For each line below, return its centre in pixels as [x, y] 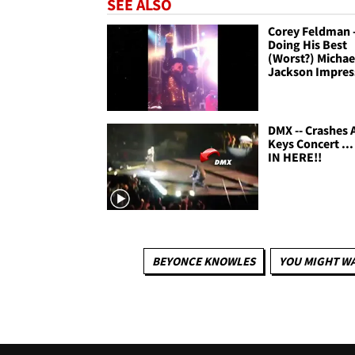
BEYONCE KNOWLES [204, 261]
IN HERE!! [295, 157]
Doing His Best [308, 44]
